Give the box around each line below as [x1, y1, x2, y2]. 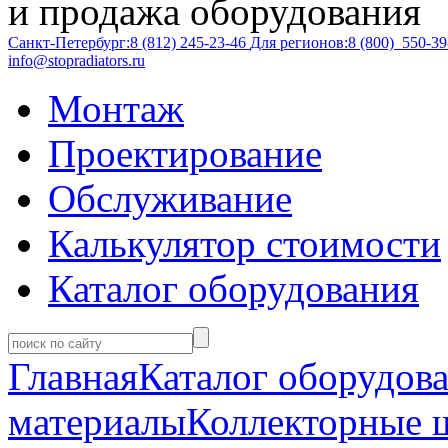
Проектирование [48, 132, 322, 175]
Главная [8, 355, 138, 398]
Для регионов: [250, 34, 348, 51]
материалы [8, 400, 186, 443]
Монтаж [48, 87, 184, 130]
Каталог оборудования [48, 267, 419, 310]
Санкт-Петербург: [8, 34, 130, 51]
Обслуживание [48, 177, 292, 220]
